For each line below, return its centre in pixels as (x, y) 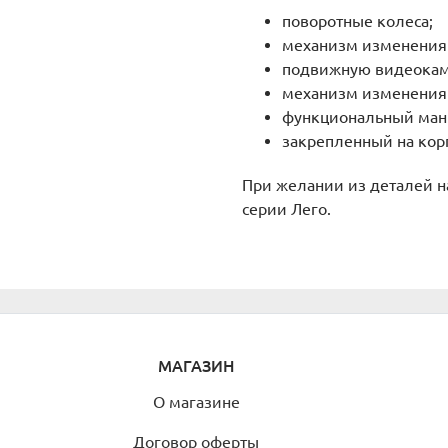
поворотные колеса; (357, 20)
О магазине (196, 401)
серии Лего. (286, 208)
